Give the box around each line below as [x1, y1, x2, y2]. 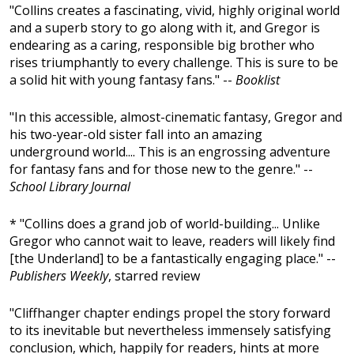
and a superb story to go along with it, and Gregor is [9, 19, 320, 37]
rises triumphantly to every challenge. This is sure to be [9, 54, 338, 72]
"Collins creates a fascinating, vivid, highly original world [9, 2, 340, 20]
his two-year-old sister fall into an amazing [9, 126, 262, 144]
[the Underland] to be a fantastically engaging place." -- [9, 250, 336, 268]
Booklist [235, 71, 280, 89]
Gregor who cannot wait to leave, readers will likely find [9, 232, 335, 250]
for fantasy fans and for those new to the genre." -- [9, 160, 313, 179]
